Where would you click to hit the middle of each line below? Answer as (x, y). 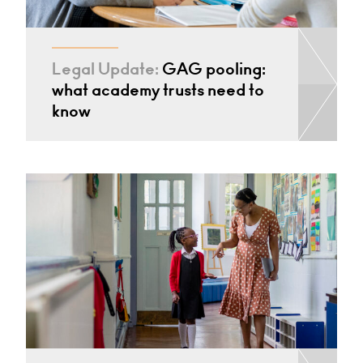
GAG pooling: (212, 69)
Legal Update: (105, 69)
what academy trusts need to (158, 90)
